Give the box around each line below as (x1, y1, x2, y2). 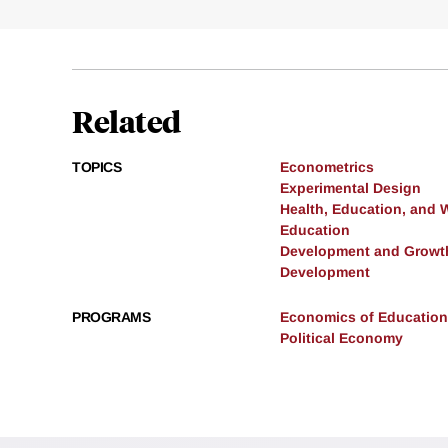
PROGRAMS (72, 309, 150, 326)
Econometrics (280, 159, 374, 176)
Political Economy (280, 330, 403, 347)
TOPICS (72, 159, 121, 176)
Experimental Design (280, 180, 421, 197)
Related (72, 101, 181, 141)
